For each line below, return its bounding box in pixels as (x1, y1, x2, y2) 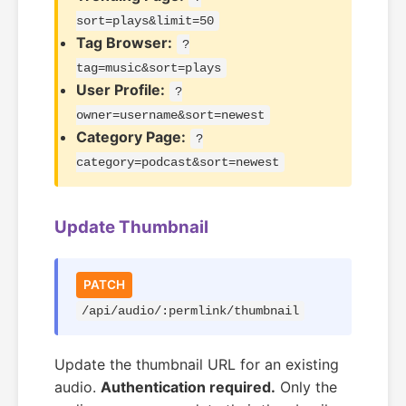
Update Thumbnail (54, 217, 208, 237)
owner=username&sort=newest (76, 108, 265, 122)
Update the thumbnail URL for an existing (54, 355, 339, 373)
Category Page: (76, 128, 186, 146)
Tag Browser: (76, 34, 172, 52)
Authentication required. (101, 378, 275, 396)
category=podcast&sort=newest (76, 155, 279, 169)
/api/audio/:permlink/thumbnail (82, 304, 299, 318)
